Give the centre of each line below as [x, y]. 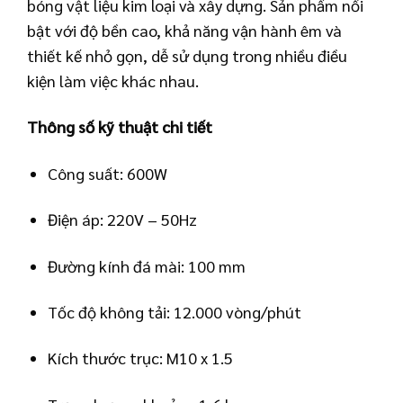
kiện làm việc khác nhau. [113, 81]
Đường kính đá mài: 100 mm [147, 265]
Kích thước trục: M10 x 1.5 [141, 358]
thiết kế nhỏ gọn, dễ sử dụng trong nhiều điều [187, 56]
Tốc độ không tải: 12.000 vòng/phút [175, 311]
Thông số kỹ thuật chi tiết [120, 127]
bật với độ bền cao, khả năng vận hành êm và [184, 31]
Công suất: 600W [108, 173]
